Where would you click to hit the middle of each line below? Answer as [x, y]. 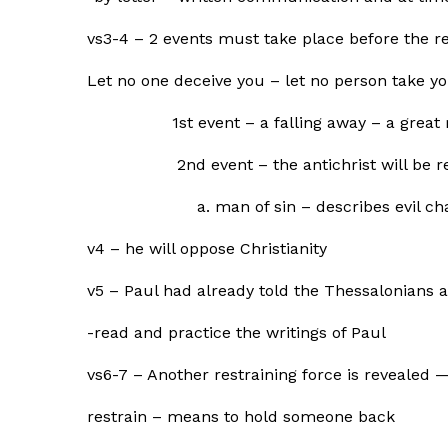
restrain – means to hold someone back [241, 416]
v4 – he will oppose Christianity [207, 248]
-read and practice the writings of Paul [236, 332]
